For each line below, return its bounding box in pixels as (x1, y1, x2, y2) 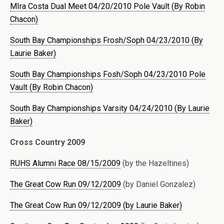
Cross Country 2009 (10, 137, 85, 147)
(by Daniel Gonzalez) (121, 179, 195, 189)
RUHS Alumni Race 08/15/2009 (10, 158, 120, 168)
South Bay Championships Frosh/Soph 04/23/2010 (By (10, 35, 203, 45)
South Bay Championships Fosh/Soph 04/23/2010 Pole (10, 69, 205, 79)
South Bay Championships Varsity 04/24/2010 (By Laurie (10, 103, 209, 113)
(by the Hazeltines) (120, 158, 189, 168)
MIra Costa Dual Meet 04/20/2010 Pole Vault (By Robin (10, 1, 205, 11)
